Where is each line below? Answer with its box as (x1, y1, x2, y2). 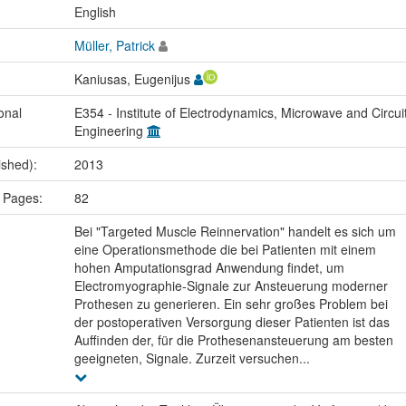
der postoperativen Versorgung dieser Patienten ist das (73, 313, 390, 332)
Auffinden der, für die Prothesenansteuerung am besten (73, 331, 393, 350)
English (73, 3, 116, 22)
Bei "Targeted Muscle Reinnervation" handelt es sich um (73, 222, 396, 241)
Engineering (73, 121, 147, 140)
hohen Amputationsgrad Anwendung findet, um (73, 258, 344, 277)
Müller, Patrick (73, 36, 155, 55)
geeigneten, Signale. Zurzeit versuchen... (73, 349, 310, 368)
